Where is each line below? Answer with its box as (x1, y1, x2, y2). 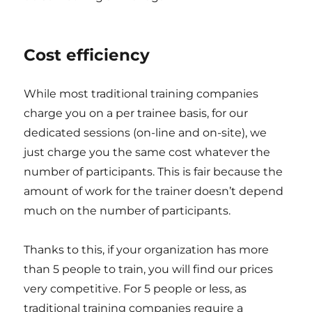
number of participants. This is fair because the (24, 165, 283, 178)
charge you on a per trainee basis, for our (24, 107, 249, 120)
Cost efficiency (24, 45, 150, 65)
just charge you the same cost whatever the (24, 146, 271, 159)
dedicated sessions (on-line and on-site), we (24, 126, 267, 139)
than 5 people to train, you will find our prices (24, 263, 274, 276)
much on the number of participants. (24, 204, 231, 217)
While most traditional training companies (24, 87, 259, 100)
